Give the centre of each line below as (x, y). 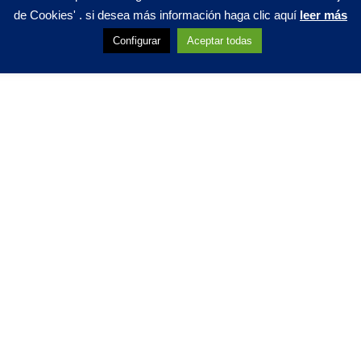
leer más (324, 15)
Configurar (137, 41)
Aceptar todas (220, 41)
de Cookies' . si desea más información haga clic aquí (157, 15)
